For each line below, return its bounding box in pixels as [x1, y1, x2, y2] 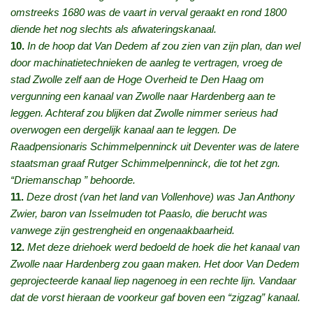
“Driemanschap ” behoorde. [10, 174, 136, 187]
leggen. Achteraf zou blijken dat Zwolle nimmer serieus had [10, 107, 277, 119]
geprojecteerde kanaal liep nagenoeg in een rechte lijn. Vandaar [10, 275, 296, 287]
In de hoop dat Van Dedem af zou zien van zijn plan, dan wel [24, 40, 300, 52]
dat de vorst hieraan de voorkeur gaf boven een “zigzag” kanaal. [10, 291, 300, 304]
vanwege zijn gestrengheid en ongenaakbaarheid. [10, 224, 235, 237]
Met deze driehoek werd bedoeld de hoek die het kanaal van [24, 241, 300, 254]
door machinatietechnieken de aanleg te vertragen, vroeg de [10, 57, 282, 69]
